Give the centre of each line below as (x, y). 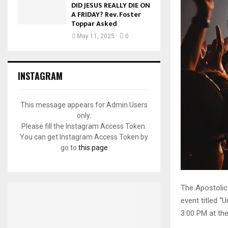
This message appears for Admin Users (84, 105)
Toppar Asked (94, 24)
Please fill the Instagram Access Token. (84, 126)
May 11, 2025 (96, 36)
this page (93, 148)
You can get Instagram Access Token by (84, 137)
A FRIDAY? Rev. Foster (106, 15)
